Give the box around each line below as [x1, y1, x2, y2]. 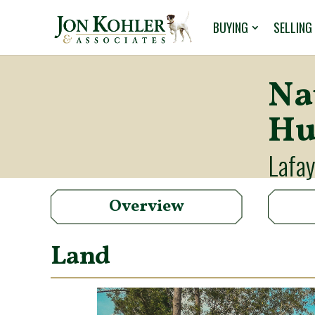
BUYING [213, 18, 248, 37]
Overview [109, 194, 184, 219]
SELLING [274, 18, 312, 37]
